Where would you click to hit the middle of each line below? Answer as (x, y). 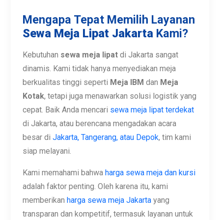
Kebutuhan (41, 185)
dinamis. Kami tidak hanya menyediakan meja (99, 199)
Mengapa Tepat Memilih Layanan (109, 150)
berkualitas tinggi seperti (66, 213)
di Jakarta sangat (148, 185)
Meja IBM (127, 213)
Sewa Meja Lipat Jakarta (88, 164)
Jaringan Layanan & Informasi (110, 68)
